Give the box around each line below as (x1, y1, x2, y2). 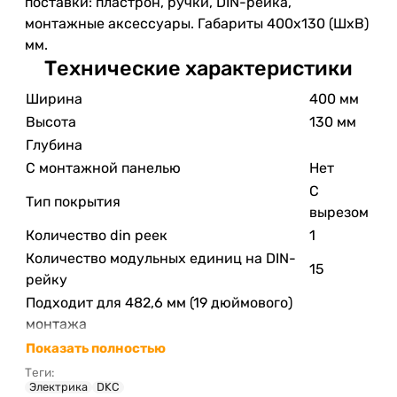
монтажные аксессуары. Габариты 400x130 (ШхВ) (25, 14, 369, 32)
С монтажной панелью (26, 159, 181, 176)
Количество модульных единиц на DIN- (26, 249, 296, 267)
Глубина (26, 136, 82, 153)
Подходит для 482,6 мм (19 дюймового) (26, 293, 292, 311)
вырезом (309, 203, 369, 221)
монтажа (26, 315, 87, 332)
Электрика (29, 379, 88, 393)
